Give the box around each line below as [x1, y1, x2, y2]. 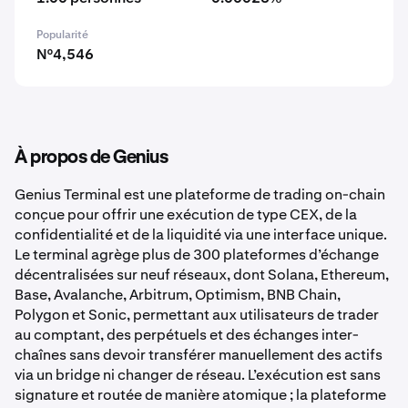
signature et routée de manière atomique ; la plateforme [15, 385, 386, 404]
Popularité [36, 27, 88, 42]
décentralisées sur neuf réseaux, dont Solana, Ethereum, [15, 265, 389, 284]
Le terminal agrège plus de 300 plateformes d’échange [15, 245, 379, 264]
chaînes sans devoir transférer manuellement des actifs [15, 345, 382, 364]
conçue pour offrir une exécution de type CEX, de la [15, 205, 357, 224]
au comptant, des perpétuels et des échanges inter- [15, 325, 359, 344]
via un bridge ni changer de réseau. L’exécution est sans [15, 365, 381, 384]
